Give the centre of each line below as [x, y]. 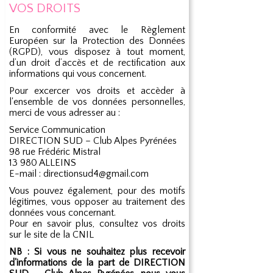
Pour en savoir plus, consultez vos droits [97, 224]
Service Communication [57, 130]
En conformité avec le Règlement [97, 30]
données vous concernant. [62, 213]
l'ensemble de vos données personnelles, [97, 102]
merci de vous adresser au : [66, 113]
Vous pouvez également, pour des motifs [97, 191]
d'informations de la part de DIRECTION [97, 263]
